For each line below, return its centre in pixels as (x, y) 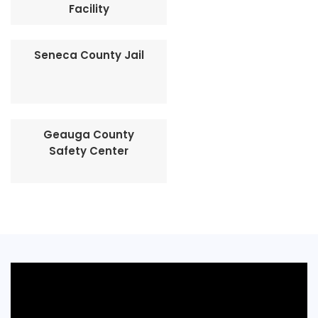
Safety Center (89, 151)
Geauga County (89, 135)
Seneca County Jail (89, 55)
